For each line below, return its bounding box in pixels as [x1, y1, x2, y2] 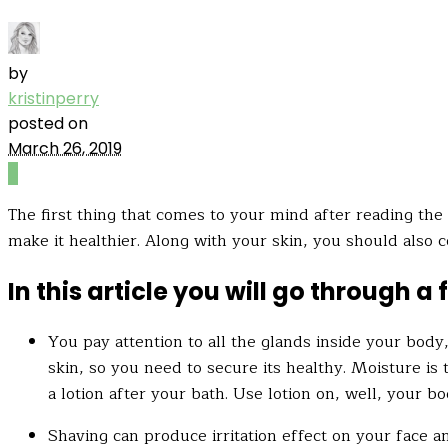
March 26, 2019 [8, 137, 122, 160]
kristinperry [8, 87, 99, 110]
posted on [8, 112, 88, 135]
